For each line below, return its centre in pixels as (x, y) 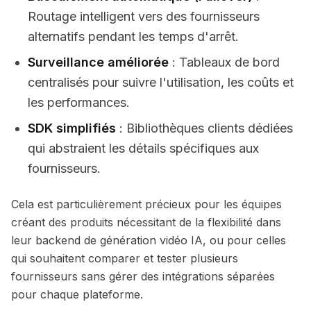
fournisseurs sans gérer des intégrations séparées (143, 276)
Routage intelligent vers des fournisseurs (144, 16)
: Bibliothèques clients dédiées (204, 128)
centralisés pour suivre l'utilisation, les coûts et (161, 82)
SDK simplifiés (72, 128)
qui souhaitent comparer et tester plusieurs (125, 258)
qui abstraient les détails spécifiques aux (143, 148)
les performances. (79, 102)
